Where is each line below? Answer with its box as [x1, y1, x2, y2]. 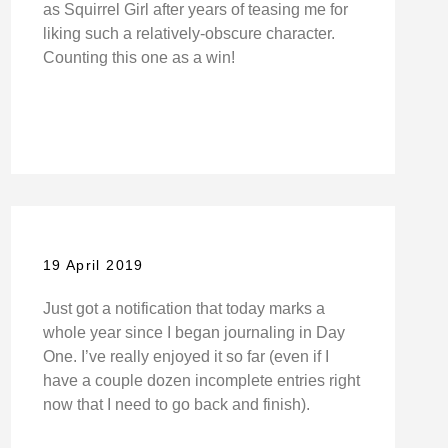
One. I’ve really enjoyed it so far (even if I [42, 347, 329, 365]
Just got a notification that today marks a [42, 299, 325, 317]
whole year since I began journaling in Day [42, 323, 345, 341]
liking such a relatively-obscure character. [42, 24, 335, 42]
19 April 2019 [42, 256, 144, 273]
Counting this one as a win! [42, 48, 235, 66]
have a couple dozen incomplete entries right [42, 371, 360, 389]
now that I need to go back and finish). [42, 395, 310, 413]
